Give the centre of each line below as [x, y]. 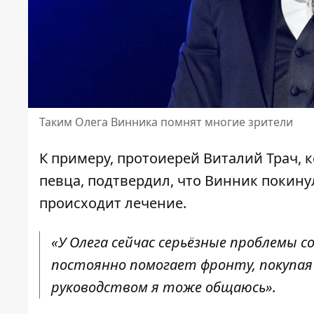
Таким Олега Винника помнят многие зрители [166, 122]
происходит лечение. [113, 203]
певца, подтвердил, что [120, 181]
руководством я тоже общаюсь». [164, 287]
